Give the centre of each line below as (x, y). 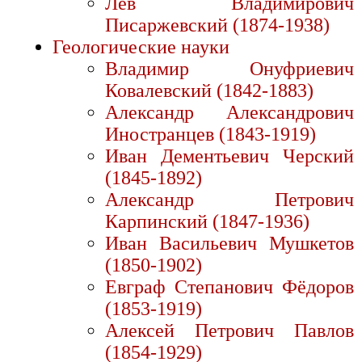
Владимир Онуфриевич (229, 69)
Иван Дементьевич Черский (229, 156)
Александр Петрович (229, 200)
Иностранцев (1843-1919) (210, 135)
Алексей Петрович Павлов (229, 331)
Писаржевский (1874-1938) (217, 25)
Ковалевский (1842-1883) (209, 91)
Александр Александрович (229, 113)
